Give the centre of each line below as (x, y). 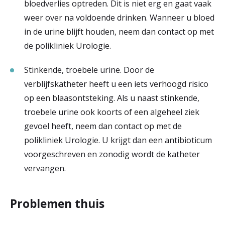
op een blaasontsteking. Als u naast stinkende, (112, 98)
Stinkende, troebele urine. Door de (89, 70)
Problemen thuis (57, 203)
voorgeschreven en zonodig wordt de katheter (112, 154)
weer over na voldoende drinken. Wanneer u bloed (119, 17)
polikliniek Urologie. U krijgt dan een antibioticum (118, 140)
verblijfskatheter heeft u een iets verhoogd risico (116, 84)
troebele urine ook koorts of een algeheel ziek (112, 112)
